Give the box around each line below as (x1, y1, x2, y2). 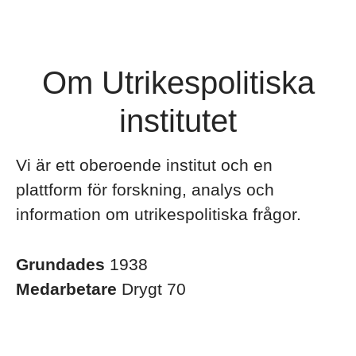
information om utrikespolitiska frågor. (16, 205, 301, 223)
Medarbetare (16, 280, 122, 298)
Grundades (16, 255, 110, 273)
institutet (119, 103, 237, 138)
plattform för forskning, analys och (16, 180, 274, 199)
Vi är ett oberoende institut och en (16, 156, 273, 174)
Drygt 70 (122, 280, 186, 298)
